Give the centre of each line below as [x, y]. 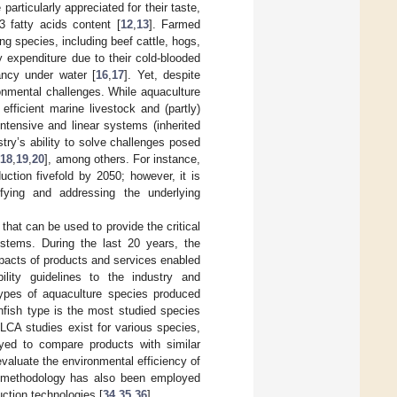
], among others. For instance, [123, 159]
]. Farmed [175, 24]
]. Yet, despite [163, 74]
